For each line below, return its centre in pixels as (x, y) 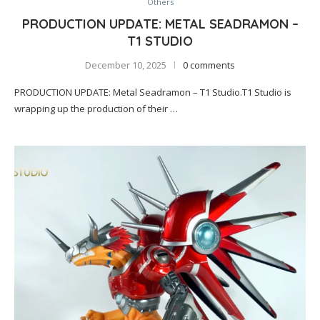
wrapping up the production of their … (96, 109)
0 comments (209, 65)
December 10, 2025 (126, 65)
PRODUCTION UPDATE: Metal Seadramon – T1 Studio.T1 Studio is (153, 92)
